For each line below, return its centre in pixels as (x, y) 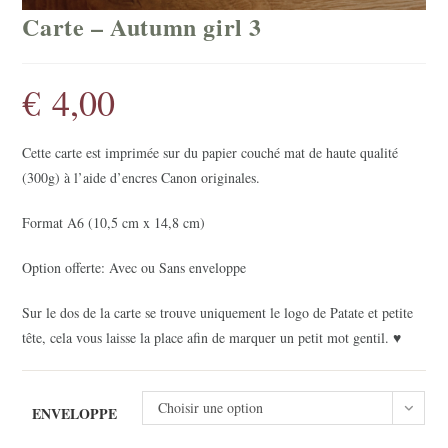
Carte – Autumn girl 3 (142, 26)
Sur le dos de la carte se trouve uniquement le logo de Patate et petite (218, 312)
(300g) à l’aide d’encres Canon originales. (141, 177)
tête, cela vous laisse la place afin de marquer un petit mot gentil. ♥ (212, 337)
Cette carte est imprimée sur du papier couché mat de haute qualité (210, 152)
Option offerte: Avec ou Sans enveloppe (134, 267)
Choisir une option (211, 407)
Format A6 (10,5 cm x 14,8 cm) (114, 222)
